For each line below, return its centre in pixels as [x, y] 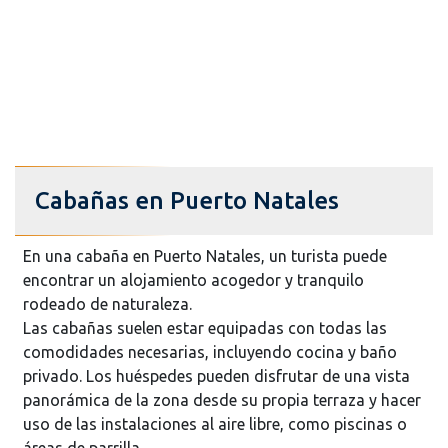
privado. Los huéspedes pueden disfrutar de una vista [216, 375]
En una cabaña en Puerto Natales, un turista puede [205, 255]
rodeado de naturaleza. [107, 303]
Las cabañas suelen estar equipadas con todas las [205, 327]
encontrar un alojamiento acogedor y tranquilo [193, 279]
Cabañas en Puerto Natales [187, 200]
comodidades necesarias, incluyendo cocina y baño [210, 351]
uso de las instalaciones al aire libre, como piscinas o [215, 423]
